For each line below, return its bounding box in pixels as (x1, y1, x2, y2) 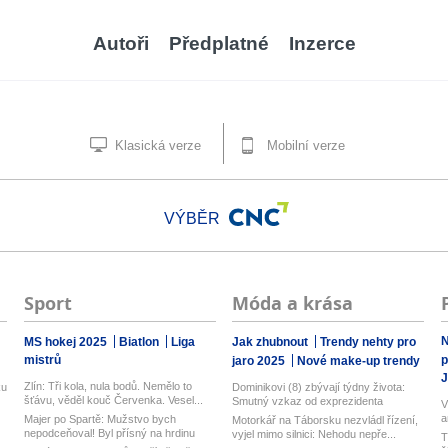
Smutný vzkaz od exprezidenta (232, 395, 384, 407)
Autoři (92, 33, 149, 54)
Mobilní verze (263, 138, 345, 153)
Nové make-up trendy (297, 354, 421, 368)
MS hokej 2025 (23, 335, 110, 349)
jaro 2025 (232, 354, 289, 368)
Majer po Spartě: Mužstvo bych (23, 413, 176, 425)
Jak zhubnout (232, 335, 312, 349)
